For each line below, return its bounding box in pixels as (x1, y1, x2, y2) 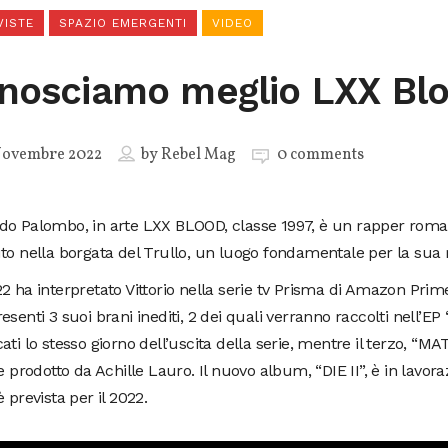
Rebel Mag (161, 144, 237, 167)
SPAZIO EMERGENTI (59, 16, 188, 31)
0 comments (277, 144, 365, 167)
